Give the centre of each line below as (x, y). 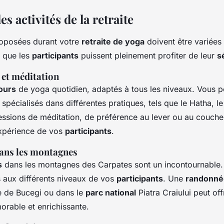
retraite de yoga (113, 41)
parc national (111, 192)
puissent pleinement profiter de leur (148, 55)
